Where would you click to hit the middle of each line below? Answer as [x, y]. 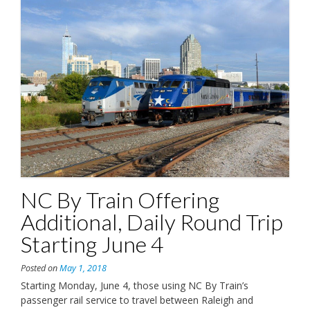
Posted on [40, 268]
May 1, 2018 [83, 268]
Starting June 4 [92, 244]
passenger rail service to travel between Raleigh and [137, 300]
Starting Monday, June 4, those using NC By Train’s [135, 285]
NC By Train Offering [120, 199]
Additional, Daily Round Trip [152, 221]
